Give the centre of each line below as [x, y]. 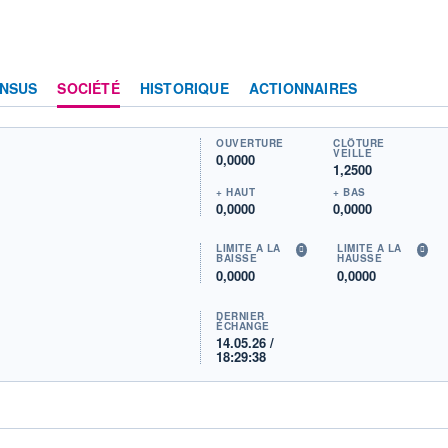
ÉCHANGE [243, 325]
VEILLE [353, 152]
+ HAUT [236, 191]
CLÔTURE [359, 142]
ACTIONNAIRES [303, 87]
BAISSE [237, 258]
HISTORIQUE [184, 87]
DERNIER [240, 315]
